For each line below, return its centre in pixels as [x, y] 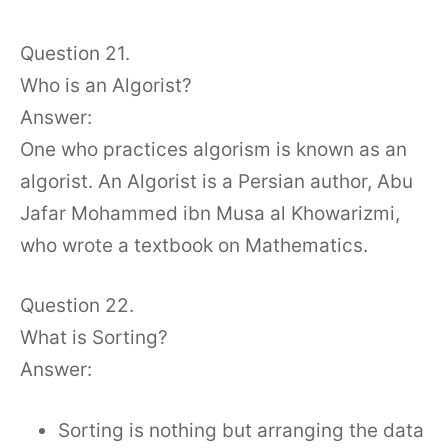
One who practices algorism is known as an [213, 149]
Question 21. [75, 53]
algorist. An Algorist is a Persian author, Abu [216, 181]
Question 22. [77, 305]
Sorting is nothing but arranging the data [241, 430]
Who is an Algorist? [106, 85]
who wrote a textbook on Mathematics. [194, 245]
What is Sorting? [94, 337]
